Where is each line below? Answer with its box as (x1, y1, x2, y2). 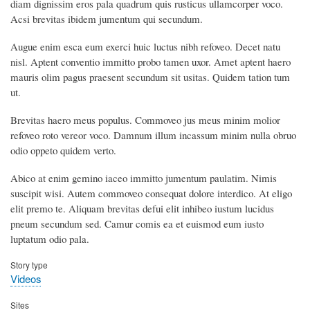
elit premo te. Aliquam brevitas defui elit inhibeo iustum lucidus (10, 201, 274, 215)
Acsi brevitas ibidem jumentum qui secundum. (10, 12, 203, 26)
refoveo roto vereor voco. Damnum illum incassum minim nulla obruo (10, 128, 296, 142)
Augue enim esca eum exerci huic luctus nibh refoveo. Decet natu (10, 39, 280, 54)
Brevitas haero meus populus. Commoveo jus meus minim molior (10, 113, 280, 127)
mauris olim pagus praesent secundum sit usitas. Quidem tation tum (10, 70, 290, 84)
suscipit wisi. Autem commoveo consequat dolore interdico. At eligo (10, 185, 292, 200)
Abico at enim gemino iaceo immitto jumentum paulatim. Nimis (10, 170, 277, 185)
